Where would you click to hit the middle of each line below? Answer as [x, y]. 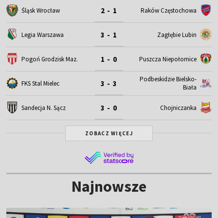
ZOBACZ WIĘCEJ [109, 133]
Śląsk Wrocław [41, 10]
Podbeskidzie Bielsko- [168, 79]
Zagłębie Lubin [177, 35]
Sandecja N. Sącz [44, 108]
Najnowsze [109, 186]
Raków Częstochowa [168, 10]
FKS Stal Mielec [41, 83]
